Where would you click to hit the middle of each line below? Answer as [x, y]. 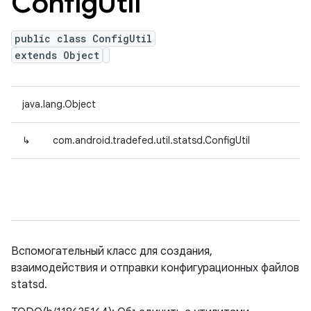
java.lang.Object [59, 104]
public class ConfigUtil [83, 39]
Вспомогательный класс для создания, [112, 251]
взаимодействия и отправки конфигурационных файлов [155, 268]
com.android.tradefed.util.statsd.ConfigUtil [151, 140]
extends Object [57, 55]
